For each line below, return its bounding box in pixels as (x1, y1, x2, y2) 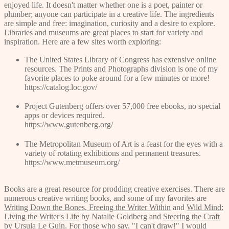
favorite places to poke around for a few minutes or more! (25, 73, 210, 82)
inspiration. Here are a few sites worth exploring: (4, 37, 161, 46)
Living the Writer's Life (4, 212, 79, 221)
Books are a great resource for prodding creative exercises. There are (4, 184, 225, 193)
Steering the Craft (163, 212, 220, 221)
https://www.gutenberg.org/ (25, 120, 113, 129)
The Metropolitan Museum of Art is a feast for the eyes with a (25, 139, 223, 148)
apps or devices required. (25, 111, 105, 120)
